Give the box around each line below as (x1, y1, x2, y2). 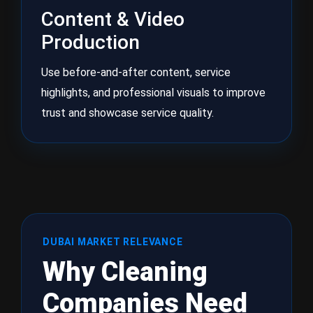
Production (41, 31, 140, 54)
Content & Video (41, 8, 184, 31)
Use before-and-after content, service (41, 66, 231, 79)
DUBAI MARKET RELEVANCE (43, 236, 183, 247)
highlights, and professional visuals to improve (41, 86, 265, 99)
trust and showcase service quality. (41, 106, 214, 119)
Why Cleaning (43, 256, 208, 287)
